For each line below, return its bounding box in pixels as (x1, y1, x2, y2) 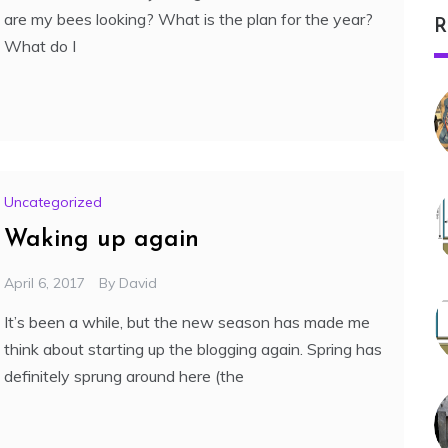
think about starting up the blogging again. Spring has (4, 339, 382, 360)
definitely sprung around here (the (4, 366, 244, 387)
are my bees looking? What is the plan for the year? (4, 9, 373, 30)
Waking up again (4, 228, 199, 253)
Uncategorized (4, 193, 102, 212)
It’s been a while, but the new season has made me (4, 312, 370, 333)
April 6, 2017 (4, 274, 85, 293)
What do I (4, 36, 76, 57)
